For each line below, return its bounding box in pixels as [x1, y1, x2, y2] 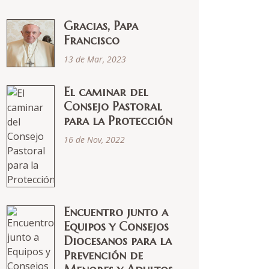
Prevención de [64, 248, 143, 263]
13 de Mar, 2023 [64, 53, 126, 65]
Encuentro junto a [64, 205, 168, 220]
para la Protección [64, 113, 172, 128]
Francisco [64, 33, 119, 48]
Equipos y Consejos [64, 219, 169, 234]
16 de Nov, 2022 [64, 134, 125, 145]
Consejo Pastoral [64, 99, 162, 114]
